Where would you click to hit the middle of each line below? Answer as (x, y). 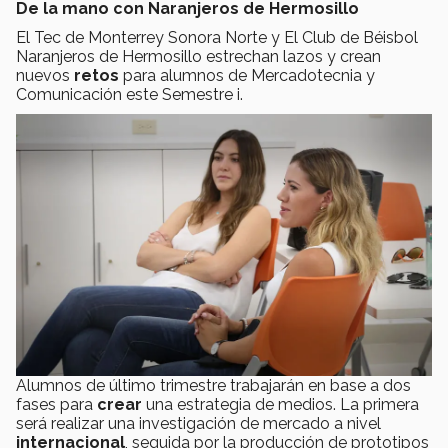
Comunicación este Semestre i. (129, 94)
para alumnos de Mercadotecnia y (249, 75)
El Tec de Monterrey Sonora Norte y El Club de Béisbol (217, 37)
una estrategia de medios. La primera (280, 404)
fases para (56, 404)
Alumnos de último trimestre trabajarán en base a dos (213, 385)
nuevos (45, 75)
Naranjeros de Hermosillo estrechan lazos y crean (198, 56)
